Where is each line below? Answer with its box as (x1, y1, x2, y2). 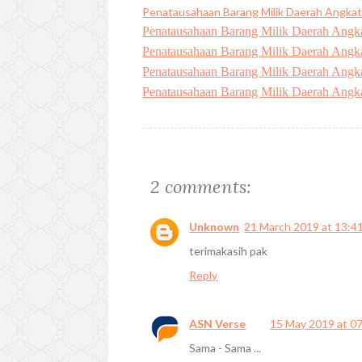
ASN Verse (189, 316, 246, 330)
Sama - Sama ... (189, 340, 262, 355)
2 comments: (150, 175, 252, 198)
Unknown (189, 219, 240, 234)
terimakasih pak (189, 243, 268, 258)
